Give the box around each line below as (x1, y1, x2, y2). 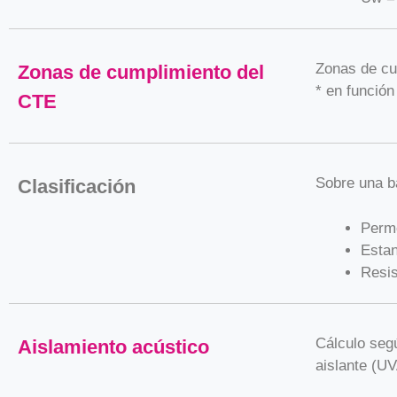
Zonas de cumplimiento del (18, 61, 264, 83)
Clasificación (18, 175, 136, 198)
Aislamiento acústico (18, 336, 209, 358)
